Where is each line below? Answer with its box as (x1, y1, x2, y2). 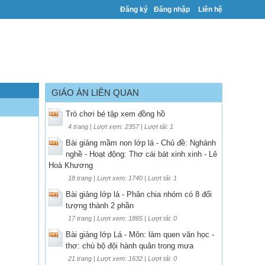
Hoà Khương (49, 160, 93, 170)
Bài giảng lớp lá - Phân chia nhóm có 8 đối (66, 189, 212, 199)
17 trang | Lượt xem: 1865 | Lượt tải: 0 (68, 214, 177, 222)
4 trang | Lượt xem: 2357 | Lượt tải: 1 (68, 122, 173, 130)
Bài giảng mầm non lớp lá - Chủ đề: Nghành (66, 138, 216, 147)
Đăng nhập (154, 5, 190, 14)
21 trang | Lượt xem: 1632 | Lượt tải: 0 (68, 254, 177, 262)
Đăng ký (120, 5, 148, 14)
